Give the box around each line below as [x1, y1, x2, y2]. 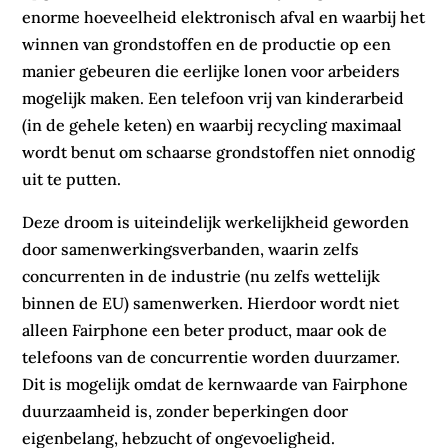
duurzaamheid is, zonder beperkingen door [22, 401, 349, 422]
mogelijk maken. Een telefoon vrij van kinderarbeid [22, 88, 405, 109]
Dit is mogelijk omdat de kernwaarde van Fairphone [22, 374, 409, 395]
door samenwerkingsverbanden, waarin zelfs [22, 239, 360, 260]
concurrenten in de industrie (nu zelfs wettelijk [22, 266, 381, 287]
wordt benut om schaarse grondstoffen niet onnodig [22, 142, 416, 163]
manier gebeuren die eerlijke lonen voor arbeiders [22, 61, 401, 82]
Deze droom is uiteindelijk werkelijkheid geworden [22, 212, 410, 233]
